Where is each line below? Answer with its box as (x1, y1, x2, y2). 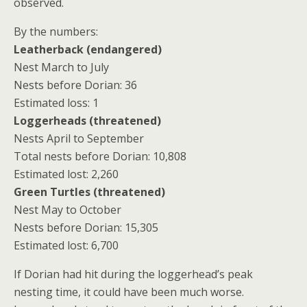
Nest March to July (14, 59, 109, 75)
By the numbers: (14, 23, 98, 39)
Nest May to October (14, 201, 121, 217)
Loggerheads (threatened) (14, 112, 161, 128)
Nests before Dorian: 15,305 (14, 219, 158, 235)
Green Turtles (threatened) (14, 184, 165, 199)
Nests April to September (14, 130, 144, 146)
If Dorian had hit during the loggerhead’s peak (14, 266, 253, 282)
